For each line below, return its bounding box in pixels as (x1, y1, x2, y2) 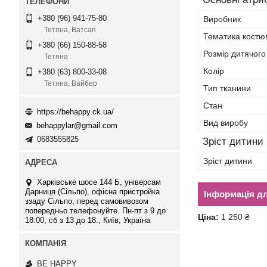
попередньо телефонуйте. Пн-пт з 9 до (25, 206, 166, 216)
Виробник (203, 14, 241, 24)
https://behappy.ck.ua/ (37, 107, 114, 116)
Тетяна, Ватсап (44, 26, 96, 35)
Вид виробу (203, 118, 248, 128)
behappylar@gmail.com (36, 121, 117, 131)
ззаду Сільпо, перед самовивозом (25, 197, 148, 206)
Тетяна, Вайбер (44, 79, 97, 88)
